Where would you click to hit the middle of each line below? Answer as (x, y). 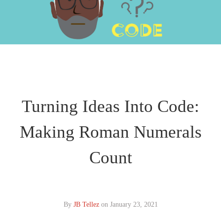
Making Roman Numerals (110, 132)
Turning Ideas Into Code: (110, 107)
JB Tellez (86, 205)
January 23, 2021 (134, 205)
